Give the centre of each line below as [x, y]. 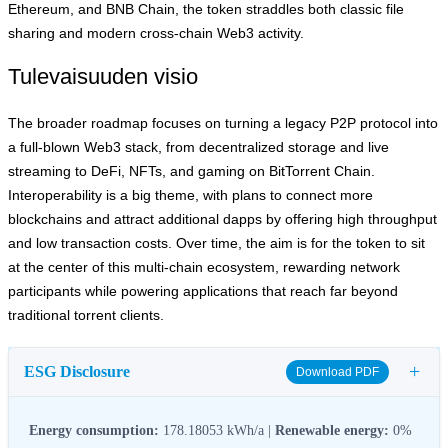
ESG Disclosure [77, 371]
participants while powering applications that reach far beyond [203, 290]
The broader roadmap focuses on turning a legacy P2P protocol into [223, 122]
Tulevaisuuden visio [103, 76]
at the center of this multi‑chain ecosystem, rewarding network [204, 266]
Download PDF [337, 371]
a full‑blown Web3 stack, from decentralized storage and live [198, 146]
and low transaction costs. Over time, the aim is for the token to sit [216, 242]
